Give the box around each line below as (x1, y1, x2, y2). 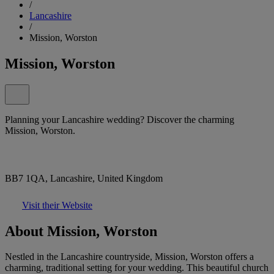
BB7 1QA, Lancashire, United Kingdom (5, 172, 163, 183)
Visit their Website (22, 199, 92, 210)
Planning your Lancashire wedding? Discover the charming (5, 114, 234, 125)
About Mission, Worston (5, 223, 157, 239)
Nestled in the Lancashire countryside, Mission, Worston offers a (5, 251, 254, 262)
